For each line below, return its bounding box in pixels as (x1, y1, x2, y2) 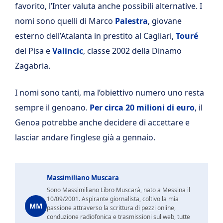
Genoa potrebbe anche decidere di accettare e (15, 117, 190, 128)
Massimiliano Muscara (47, 173, 119, 183)
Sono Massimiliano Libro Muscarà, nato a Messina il (47, 186, 190, 195)
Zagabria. (15, 60, 50, 72)
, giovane (148, 15, 182, 27)
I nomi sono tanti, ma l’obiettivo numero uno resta (15, 87, 204, 99)
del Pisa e (15, 45, 52, 57)
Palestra (115, 15, 148, 27)
